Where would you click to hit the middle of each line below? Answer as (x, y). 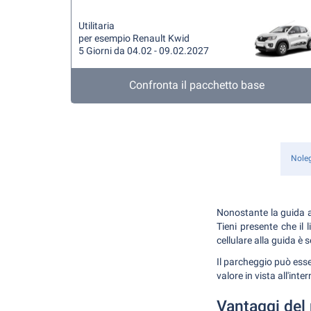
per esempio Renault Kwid (134, 38)
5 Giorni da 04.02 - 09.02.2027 (144, 51)
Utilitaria (96, 26)
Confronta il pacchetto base (197, 85)
